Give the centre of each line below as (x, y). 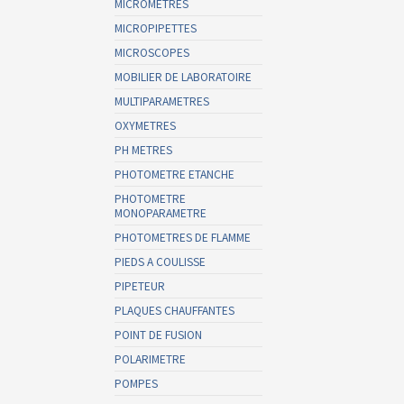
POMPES (136, 383)
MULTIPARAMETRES (162, 101)
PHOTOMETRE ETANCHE (174, 174)
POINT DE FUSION (158, 334)
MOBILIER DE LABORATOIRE (183, 76)
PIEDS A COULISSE (160, 261)
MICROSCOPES (152, 52)
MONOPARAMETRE (161, 212)
